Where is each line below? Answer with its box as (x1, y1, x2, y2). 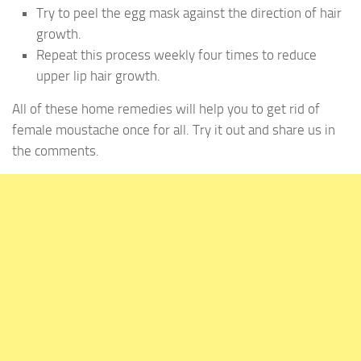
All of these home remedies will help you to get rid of (12, 100, 320, 117)
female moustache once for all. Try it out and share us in (12, 121, 335, 138)
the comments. (12, 142, 99, 159)
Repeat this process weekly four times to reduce (36, 46, 317, 63)
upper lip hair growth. (36, 67, 160, 84)
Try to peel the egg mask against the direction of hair (36, 4, 342, 21)
